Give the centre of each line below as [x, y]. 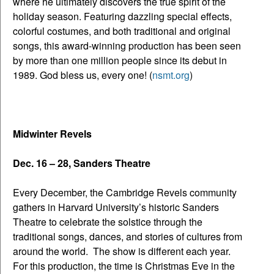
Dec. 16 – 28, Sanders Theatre [82, 163]
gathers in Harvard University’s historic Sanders [116, 207]
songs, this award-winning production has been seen [127, 45]
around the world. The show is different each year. [122, 251]
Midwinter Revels [52, 133]
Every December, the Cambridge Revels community [125, 192]
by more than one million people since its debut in [120, 60]
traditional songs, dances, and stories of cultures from [128, 236]
